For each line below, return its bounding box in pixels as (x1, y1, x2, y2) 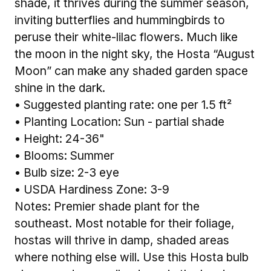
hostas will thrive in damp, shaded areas (15, 232, 229, 247)
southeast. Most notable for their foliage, (15, 215, 235, 230)
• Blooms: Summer (15, 148, 114, 163)
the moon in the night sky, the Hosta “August (15, 46, 255, 61)
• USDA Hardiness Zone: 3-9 (15, 181, 169, 197)
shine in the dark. (15, 80, 108, 95)
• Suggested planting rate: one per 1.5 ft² (15, 97, 232, 112)
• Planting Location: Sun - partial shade (15, 114, 224, 129)
